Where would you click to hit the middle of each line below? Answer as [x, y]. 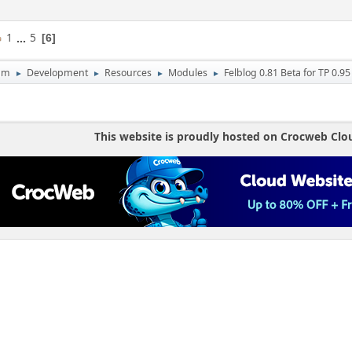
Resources [128, 72]
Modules [188, 72]
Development [58, 72]
